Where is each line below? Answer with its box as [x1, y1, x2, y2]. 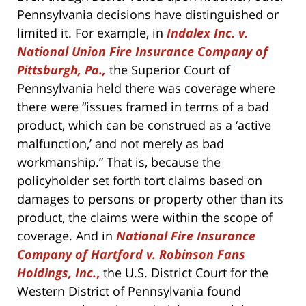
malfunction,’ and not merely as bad [17, 135, 224, 152]
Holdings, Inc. [17, 264, 96, 281]
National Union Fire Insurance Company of [17, 43, 268, 60]
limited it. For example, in [17, 25, 167, 42]
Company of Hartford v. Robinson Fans [17, 246, 245, 263]
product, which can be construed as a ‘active [17, 117, 271, 134]
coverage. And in [17, 227, 116, 245]
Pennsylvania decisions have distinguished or [17, 6, 279, 23]
